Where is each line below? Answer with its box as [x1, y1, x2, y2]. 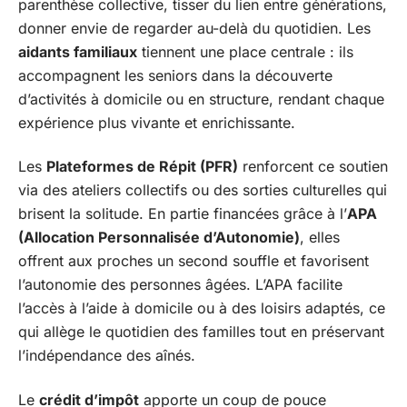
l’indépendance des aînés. [18, 346, 195, 364]
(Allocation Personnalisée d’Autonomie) [18, 228, 300, 246]
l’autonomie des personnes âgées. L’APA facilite [18, 275, 342, 293]
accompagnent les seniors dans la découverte [18, 65, 333, 84]
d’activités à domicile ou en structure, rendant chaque [18, 89, 384, 108]
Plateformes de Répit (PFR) [46, 157, 238, 175]
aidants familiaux [18, 42, 137, 61]
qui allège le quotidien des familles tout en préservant [18, 323, 384, 341]
